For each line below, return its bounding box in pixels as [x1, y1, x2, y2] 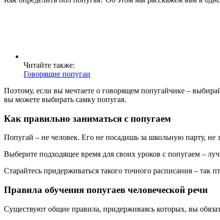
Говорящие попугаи [24, 69, 90, 78]
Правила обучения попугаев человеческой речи [4, 185, 208, 195]
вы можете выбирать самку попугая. [4, 95, 126, 104]
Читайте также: [24, 60, 75, 69]
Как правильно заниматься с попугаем [4, 113, 171, 124]
